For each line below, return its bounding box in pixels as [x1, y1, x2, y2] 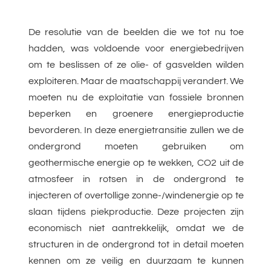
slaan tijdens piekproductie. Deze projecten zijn [28, 207, 244, 217]
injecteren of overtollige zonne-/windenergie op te [28, 191, 244, 201]
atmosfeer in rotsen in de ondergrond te [28, 174, 244, 184]
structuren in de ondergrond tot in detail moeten [28, 240, 244, 250]
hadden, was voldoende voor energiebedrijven [28, 44, 244, 54]
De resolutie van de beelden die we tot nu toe [28, 27, 244, 38]
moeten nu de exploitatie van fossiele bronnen [28, 93, 244, 103]
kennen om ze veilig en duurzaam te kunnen [28, 256, 244, 266]
